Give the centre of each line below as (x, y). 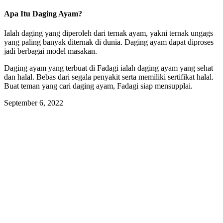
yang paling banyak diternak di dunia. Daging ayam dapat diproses (109, 42)
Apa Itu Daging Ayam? (43, 13)
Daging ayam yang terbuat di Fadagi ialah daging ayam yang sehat (109, 68)
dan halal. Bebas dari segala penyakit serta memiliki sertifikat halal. (109, 77)
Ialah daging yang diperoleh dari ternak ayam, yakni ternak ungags (109, 33)
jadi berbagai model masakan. (51, 51)
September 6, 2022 (34, 103)
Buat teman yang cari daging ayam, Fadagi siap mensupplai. (98, 86)
